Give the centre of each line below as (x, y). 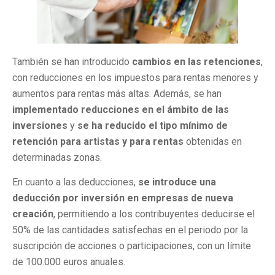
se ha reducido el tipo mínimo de (153, 125)
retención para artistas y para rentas (98, 141)
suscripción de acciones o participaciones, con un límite (132, 246)
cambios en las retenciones (195, 61)
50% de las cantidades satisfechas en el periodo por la (130, 230)
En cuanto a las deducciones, (75, 182)
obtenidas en (213, 141)
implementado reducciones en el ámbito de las (121, 109)
